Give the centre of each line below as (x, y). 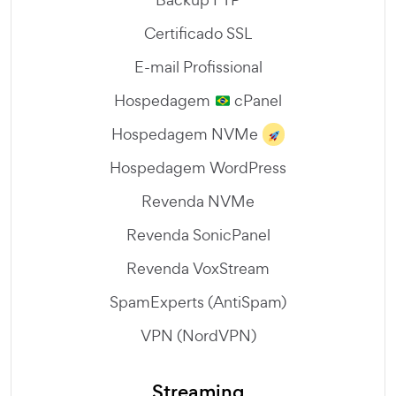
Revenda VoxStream (198, 269)
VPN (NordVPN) (198, 336)
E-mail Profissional (198, 67)
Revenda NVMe (198, 202)
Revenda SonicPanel (198, 235)
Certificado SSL (198, 34)
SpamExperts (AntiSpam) (198, 302)
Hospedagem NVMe (185, 134)
